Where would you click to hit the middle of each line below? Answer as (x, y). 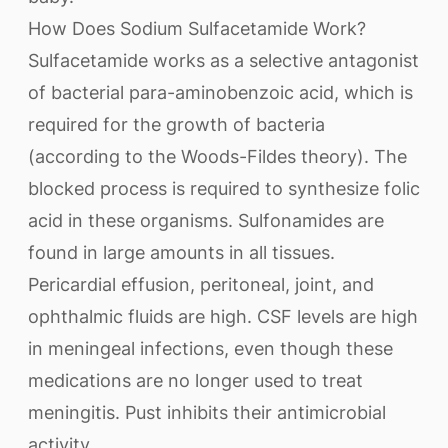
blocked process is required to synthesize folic (224, 188)
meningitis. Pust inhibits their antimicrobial (207, 412)
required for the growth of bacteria (176, 124)
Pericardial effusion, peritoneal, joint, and (201, 284)
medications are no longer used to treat (195, 380)
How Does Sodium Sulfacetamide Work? (197, 28)
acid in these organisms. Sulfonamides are (206, 220)
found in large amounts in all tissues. (181, 252)
